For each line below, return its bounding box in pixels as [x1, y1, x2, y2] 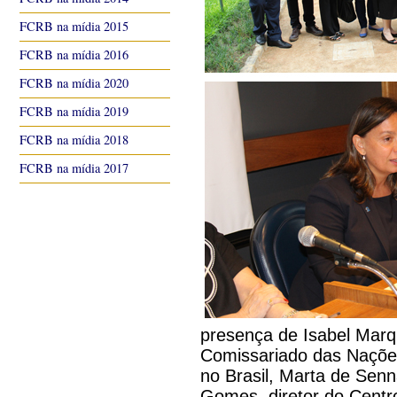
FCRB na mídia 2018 [19, 131, 128, 148]
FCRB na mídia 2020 [19, 74, 128, 91]
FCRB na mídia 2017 [19, 160, 128, 176]
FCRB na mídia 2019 [19, 103, 128, 120]
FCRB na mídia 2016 [19, 46, 128, 63]
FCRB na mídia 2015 [19, 18, 128, 35]
